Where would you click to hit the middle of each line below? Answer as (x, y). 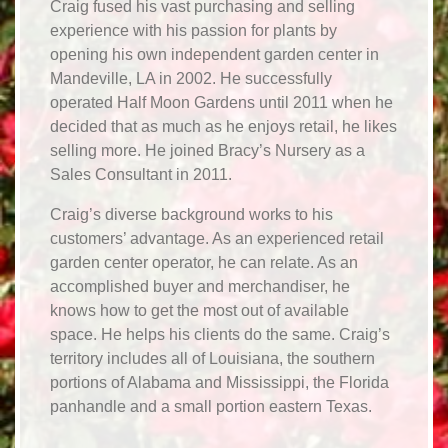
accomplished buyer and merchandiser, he (200, 286)
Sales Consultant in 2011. (141, 174)
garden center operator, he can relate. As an (204, 262)
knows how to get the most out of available (199, 310)
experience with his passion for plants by (193, 30)
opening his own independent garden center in (214, 54)
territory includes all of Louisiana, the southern (212, 358)
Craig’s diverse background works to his (191, 214)
